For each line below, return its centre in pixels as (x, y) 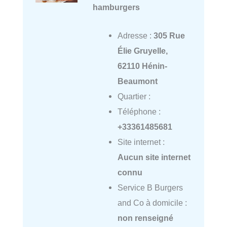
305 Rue (169, 36)
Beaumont (137, 81)
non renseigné (145, 218)
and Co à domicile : (152, 203)
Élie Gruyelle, (142, 51)
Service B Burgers (150, 188)
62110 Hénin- (142, 66)
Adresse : (135, 36)
